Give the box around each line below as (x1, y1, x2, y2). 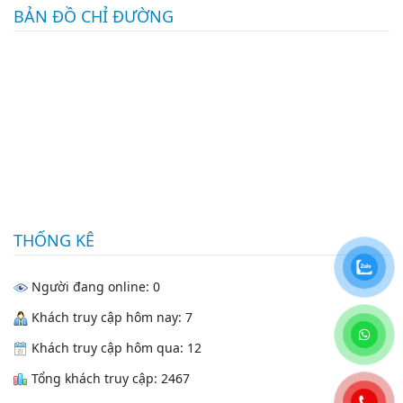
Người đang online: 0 (28, 277, 160, 295)
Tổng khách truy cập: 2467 (28, 369, 190, 387)
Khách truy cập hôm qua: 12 (28, 338, 201, 356)
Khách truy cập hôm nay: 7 (28, 308, 193, 326)
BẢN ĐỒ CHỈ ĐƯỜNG (13, 5, 174, 28)
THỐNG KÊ (13, 229, 94, 252)
